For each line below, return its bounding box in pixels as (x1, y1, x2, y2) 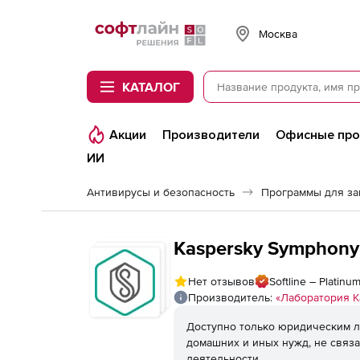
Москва (259, 27, 297, 40)
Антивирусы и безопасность (87, 186, 235, 198)
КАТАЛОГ (122, 80, 180, 94)
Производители (162, 127, 260, 143)
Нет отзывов (188, 275, 255, 288)
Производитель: (188, 291, 276, 304)
